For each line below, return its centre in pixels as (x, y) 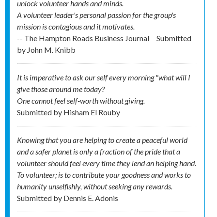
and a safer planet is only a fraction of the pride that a (99, 152)
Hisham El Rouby (92, 112)
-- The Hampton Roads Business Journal (84, 38)
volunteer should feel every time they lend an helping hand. (107, 163)
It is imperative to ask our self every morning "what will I (104, 77)
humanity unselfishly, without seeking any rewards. (95, 186)
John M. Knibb (51, 50)
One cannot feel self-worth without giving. (81, 101)
